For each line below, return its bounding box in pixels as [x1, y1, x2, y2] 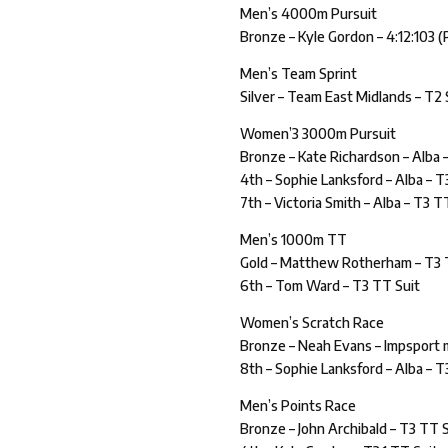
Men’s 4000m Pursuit [240, 5, 378, 23]
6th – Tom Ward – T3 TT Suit [240, 277, 421, 295]
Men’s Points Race [240, 397, 357, 415]
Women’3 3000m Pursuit [240, 125, 397, 143]
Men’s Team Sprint [240, 65, 358, 83]
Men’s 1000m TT [240, 231, 348, 249]
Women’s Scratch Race [240, 314, 385, 332]
